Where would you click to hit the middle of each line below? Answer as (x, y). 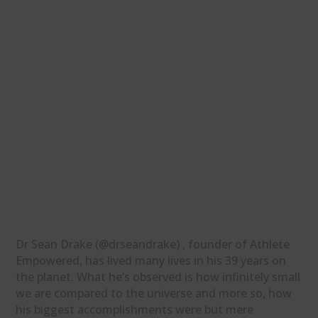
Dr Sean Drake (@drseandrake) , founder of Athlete (153, 244)
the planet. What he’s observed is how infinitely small (158, 277)
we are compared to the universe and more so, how (154, 293)
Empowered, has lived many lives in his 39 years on (151, 261)
